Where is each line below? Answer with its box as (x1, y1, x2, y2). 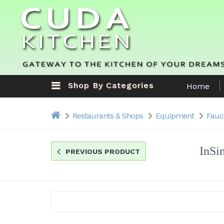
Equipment (155, 111, 194, 120)
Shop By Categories (68, 80, 153, 90)
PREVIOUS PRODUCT (65, 147, 140, 155)
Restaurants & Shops (72, 111, 143, 120)
